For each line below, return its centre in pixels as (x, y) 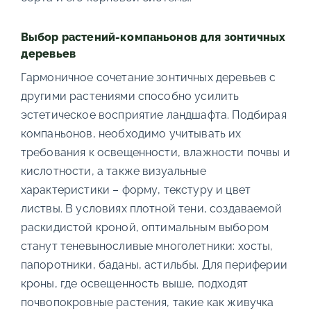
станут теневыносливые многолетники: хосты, (147, 246)
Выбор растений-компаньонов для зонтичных (153, 37)
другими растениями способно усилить (130, 96)
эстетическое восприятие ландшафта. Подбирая (153, 115)
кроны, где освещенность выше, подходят (134, 283)
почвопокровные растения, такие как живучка (147, 302)
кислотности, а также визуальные (113, 171)
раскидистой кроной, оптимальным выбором (145, 227)
